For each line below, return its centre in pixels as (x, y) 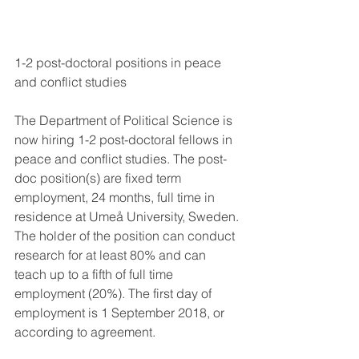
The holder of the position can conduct (126, 236)
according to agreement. (85, 332)
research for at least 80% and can (112, 255)
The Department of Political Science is (125, 121)
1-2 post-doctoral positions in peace (119, 63)
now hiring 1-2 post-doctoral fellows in (125, 140)
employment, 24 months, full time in (116, 198)
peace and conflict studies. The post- (121, 159)
